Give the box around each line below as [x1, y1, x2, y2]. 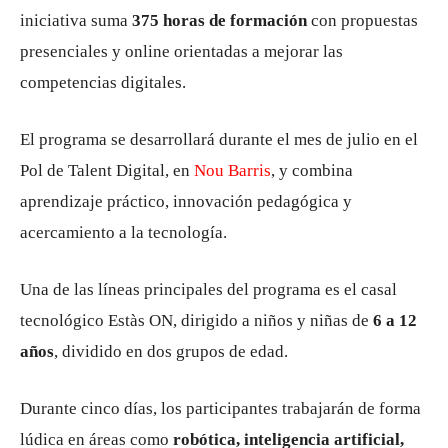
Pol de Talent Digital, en [20, 161, 194, 180]
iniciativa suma [20, 11, 132, 30]
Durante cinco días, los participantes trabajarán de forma [20, 399, 421, 418]
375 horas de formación [132, 11, 307, 30]
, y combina [271, 161, 353, 180]
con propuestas [307, 11, 418, 30]
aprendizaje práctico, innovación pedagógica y [20, 192, 352, 211]
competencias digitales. [20, 73, 186, 92]
